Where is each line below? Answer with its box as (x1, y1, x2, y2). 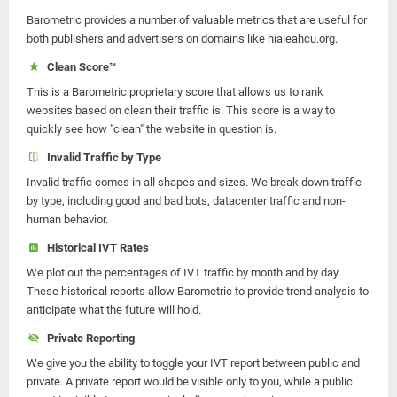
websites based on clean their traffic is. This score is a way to (27, 104, 335, 117)
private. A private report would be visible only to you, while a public (27, 375, 353, 388)
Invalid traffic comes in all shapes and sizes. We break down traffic (27, 175, 362, 189)
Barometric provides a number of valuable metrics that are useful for (27, 13, 367, 27)
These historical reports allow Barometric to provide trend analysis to (27, 284, 369, 298)
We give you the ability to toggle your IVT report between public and (27, 356, 360, 370)
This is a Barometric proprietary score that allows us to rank (27, 85, 323, 98)
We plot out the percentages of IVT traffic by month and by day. (27, 266, 340, 279)
